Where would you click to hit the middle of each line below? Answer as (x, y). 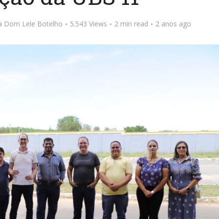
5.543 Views (88, 24)
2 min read (131, 24)
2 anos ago (173, 24)
